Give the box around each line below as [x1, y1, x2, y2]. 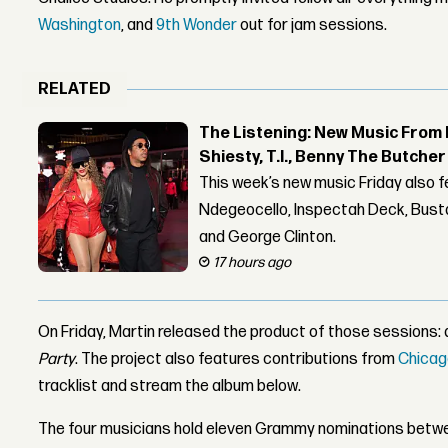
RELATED [38, 80, 112, 100]
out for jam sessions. [237, 16, 388, 36]
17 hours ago [213, 253, 292, 271]
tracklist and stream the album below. [38, 376, 302, 396]
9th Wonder [156, 16, 238, 36]
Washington [38, 16, 122, 36]
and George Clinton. [199, 227, 337, 247]
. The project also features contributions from [75, 349, 399, 369]
